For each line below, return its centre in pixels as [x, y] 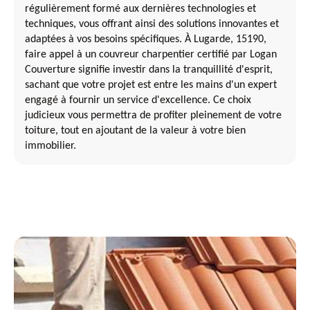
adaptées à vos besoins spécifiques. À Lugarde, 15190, [146, 40]
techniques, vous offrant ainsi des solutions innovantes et [152, 25]
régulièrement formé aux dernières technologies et [140, 9]
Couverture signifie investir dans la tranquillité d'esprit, [149, 70]
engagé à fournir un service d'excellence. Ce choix [138, 101]
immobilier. [51, 146]
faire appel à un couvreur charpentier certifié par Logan [151, 55]
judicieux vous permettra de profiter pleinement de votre [153, 116]
